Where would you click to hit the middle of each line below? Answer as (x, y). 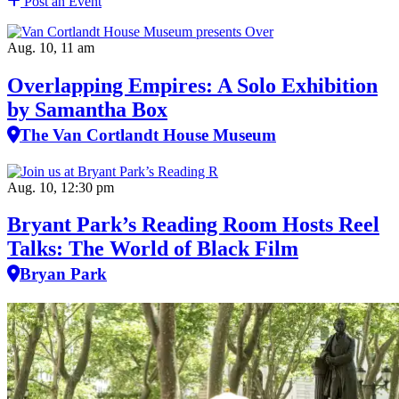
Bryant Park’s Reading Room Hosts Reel (193, 225)
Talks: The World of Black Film (153, 249)
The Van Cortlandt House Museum (148, 134)
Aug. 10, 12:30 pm (61, 187)
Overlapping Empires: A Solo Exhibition (192, 85)
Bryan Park (63, 274)
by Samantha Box (87, 109)
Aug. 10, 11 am (51, 47)
